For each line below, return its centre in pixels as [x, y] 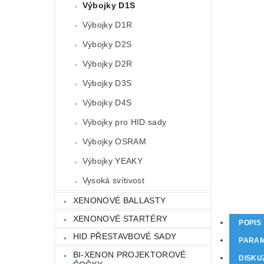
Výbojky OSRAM [114, 142]
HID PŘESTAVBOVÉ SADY [125, 237]
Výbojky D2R [107, 64]
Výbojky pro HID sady [124, 122]
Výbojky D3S [107, 83]
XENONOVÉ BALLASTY [119, 201]
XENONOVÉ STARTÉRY [120, 218]
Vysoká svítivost [113, 181]
